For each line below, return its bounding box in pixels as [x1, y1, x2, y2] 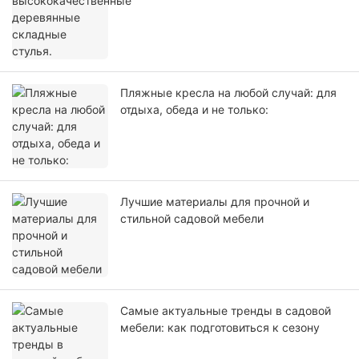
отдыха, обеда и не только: [120, 103, 268, 117]
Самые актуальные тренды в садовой [120, 304, 331, 318]
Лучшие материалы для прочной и [120, 195, 309, 209]
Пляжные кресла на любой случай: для [120, 86, 337, 100]
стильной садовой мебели [120, 212, 264, 226]
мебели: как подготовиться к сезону [120, 321, 320, 335]
